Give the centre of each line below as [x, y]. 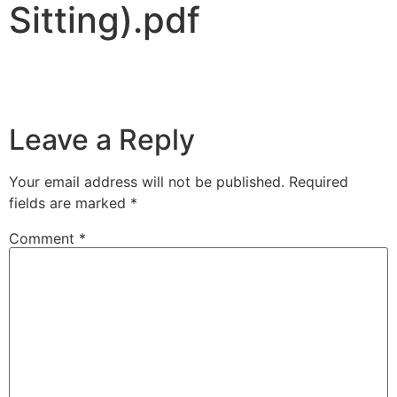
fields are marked [70, 203]
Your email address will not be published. [147, 182]
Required [319, 182]
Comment [44, 239]
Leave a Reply [102, 140]
